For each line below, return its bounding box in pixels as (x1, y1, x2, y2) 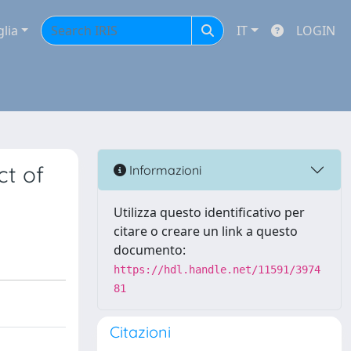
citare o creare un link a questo (114, 223, 298, 240)
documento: (114, 241, 186, 259)
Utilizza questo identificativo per (114, 204, 305, 221)
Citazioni (110, 322, 171, 342)
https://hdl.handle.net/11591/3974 (114, 263, 320, 276)
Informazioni (126, 161, 201, 178)
